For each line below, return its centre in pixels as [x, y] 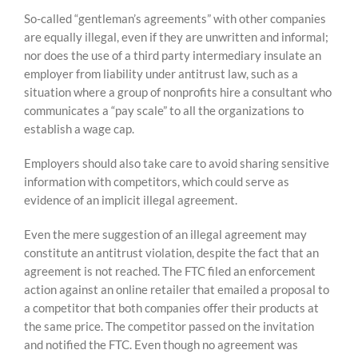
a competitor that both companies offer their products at [171, 308]
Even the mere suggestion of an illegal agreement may [165, 234]
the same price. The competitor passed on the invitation [169, 326]
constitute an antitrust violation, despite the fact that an [171, 253]
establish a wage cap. [79, 129]
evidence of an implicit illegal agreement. [131, 200]
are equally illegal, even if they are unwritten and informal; [176, 37]
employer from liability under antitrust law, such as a [161, 74]
